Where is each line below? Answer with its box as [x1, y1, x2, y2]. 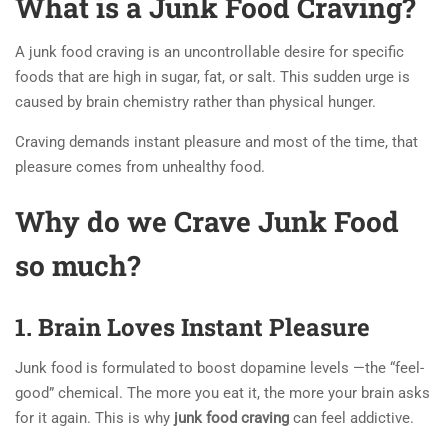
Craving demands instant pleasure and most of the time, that [15, 132, 418, 151]
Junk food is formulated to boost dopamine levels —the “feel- [15, 358, 424, 377]
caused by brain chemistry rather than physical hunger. [15, 92, 376, 111]
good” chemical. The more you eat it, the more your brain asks [15, 383, 430, 402]
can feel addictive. [289, 408, 414, 427]
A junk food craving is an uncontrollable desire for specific [15, 42, 404, 61]
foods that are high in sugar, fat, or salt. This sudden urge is [15, 67, 410, 86]
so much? [15, 246, 140, 284]
